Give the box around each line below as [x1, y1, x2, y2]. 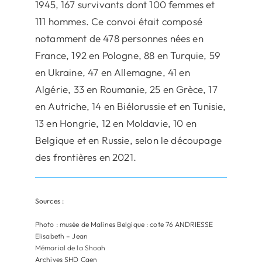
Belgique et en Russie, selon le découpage [35, 134, 222, 147]
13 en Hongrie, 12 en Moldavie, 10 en [35, 117, 197, 130]
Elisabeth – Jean [35, 232, 88, 241]
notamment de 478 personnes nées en [35, 32, 204, 45]
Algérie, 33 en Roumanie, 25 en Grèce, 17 [35, 83, 218, 96]
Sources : [35, 196, 64, 206]
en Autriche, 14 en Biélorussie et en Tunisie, [35, 100, 226, 113]
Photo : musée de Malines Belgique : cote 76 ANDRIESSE [35, 220, 213, 229]
